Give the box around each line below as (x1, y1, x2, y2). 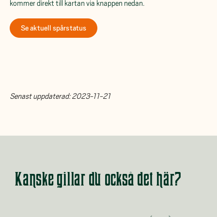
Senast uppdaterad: (10, 92, 72, 101)
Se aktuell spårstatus (21, 24, 87, 32)
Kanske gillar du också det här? (15, 169, 181, 189)
